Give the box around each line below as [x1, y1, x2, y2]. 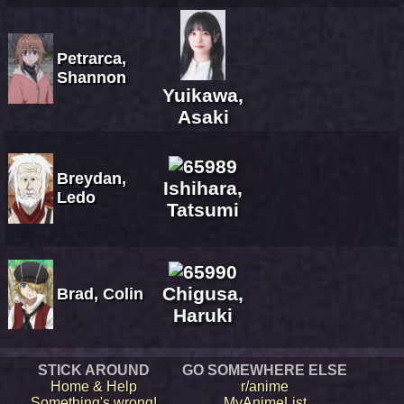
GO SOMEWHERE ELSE [182, 362, 347, 378]
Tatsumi [167, 198, 239, 220]
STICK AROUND [37, 362, 150, 378]
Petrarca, [57, 49, 126, 68]
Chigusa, [162, 282, 243, 304]
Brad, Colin [57, 284, 143, 303]
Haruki [173, 304, 233, 326]
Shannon [57, 68, 126, 87]
